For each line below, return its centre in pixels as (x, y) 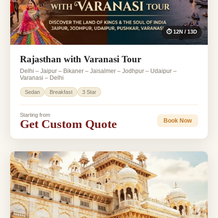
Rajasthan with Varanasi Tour (81, 59)
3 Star (89, 92)
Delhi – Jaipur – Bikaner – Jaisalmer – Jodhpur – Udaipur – (98, 71)
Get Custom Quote (68, 124)
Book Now (178, 121)
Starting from (35, 115)
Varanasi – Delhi (42, 78)
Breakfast (61, 92)
